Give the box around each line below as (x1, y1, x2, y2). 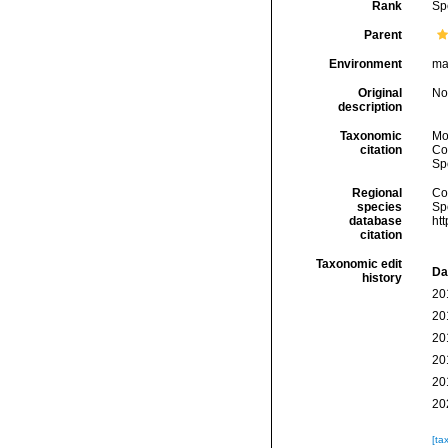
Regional (351, 186, 402, 200)
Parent (363, 28, 402, 42)
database (348, 214, 402, 228)
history (361, 271, 402, 285)
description (337, 100, 402, 114)
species (356, 200, 402, 214)
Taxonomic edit (315, 257, 402, 271)
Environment (328, 57, 402, 71)
